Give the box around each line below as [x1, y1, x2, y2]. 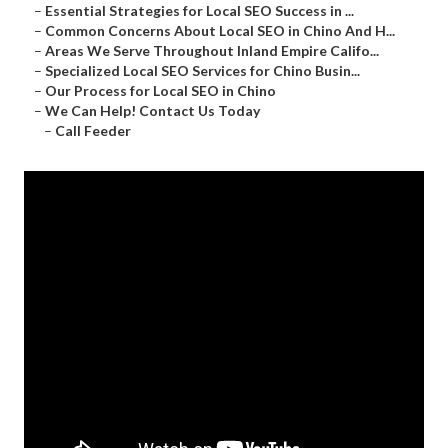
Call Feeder [55, 122, 131, 140]
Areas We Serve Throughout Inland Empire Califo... [45, 42, 379, 60]
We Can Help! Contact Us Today [45, 102, 260, 120]
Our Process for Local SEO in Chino [45, 82, 276, 100]
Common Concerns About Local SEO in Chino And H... [45, 22, 395, 40]
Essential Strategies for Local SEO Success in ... [45, 2, 354, 20]
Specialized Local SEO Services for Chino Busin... [45, 62, 360, 80]
